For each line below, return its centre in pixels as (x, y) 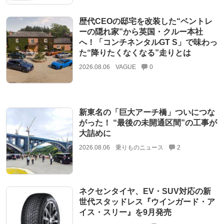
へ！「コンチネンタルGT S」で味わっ (148, 42)
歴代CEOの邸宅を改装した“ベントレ (145, 21)
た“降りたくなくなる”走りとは (135, 52)
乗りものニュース (139, 147)
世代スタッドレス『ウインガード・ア (147, 202)
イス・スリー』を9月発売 (125, 212)
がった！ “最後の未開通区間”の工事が (148, 122)
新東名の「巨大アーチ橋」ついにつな (147, 112)
